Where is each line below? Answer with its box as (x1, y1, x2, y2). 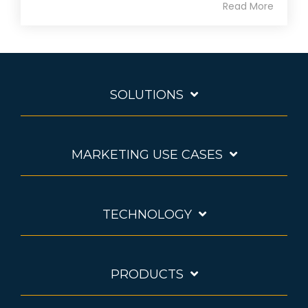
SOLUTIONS (110, 87, 184, 103)
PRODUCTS (110, 267, 184, 283)
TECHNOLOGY (102, 207, 192, 223)
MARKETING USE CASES (71, 147, 223, 163)
